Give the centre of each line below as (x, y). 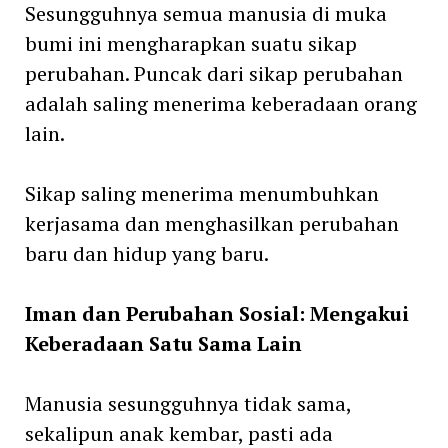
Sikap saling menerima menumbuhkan (201, 193)
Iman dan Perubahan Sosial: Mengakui (216, 313)
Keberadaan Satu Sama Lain (163, 343)
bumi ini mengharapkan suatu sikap (190, 43)
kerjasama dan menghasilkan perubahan (211, 223)
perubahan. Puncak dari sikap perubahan (213, 73)
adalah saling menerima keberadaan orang (220, 103)
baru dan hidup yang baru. (146, 253)
